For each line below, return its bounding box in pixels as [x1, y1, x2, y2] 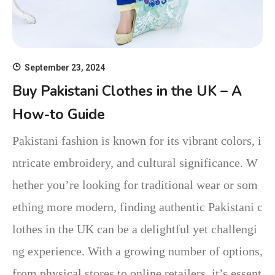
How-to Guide [12, 104, 105, 124]
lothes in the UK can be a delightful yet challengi [12, 222, 257, 236]
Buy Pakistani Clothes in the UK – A [12, 81, 242, 101]
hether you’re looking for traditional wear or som [12, 177, 258, 192]
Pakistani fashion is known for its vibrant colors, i [12, 133, 261, 147]
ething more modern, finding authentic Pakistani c [12, 199, 263, 214]
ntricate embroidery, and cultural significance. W [12, 155, 258, 169]
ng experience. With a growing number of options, [12, 244, 263, 258]
